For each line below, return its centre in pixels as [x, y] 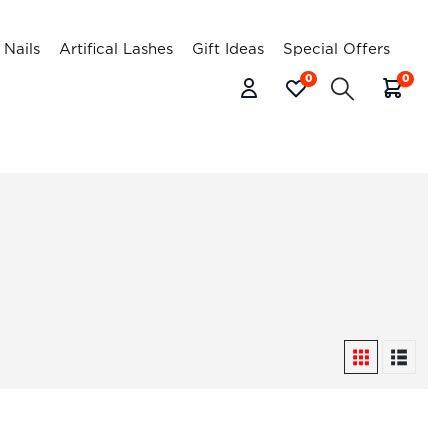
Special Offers [336, 49]
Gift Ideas [227, 49]
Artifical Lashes [115, 49]
